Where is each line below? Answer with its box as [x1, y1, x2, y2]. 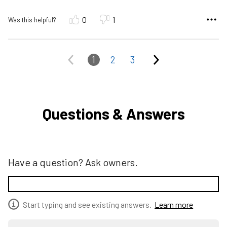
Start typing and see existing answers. [22, 199, 152, 209]
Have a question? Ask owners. [8, 156, 138, 168]
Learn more [155, 199, 194, 209]
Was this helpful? [8, 15, 56, 24]
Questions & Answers [42, 104, 185, 123]
